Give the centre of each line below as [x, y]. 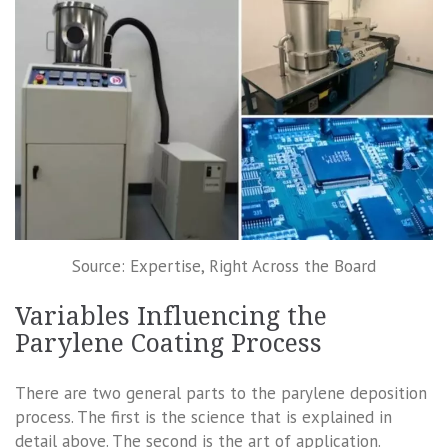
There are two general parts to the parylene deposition [221, 393]
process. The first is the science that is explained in [203, 417]
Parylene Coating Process [168, 344]
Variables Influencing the [171, 317]
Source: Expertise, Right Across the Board [224, 265]
